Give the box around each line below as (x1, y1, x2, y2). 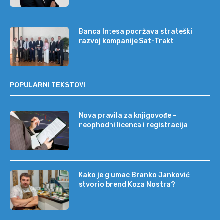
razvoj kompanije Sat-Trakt (79, 37, 174, 46)
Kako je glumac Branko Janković (79, 171, 190, 180)
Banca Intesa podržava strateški (79, 27, 192, 36)
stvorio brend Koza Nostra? (79, 180, 175, 189)
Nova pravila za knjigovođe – (79, 111, 177, 120)
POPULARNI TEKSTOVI (10, 81, 85, 90)
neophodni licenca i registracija (79, 121, 188, 130)
